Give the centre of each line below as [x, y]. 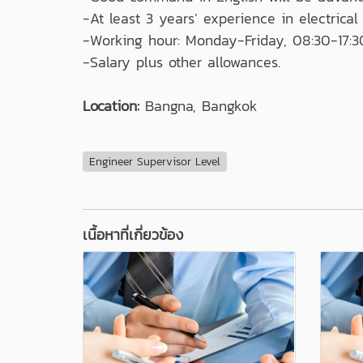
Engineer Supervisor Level [155, 161]
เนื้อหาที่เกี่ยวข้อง [133, 235]
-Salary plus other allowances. [181, 62]
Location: [111, 105]
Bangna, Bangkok [199, 105]
